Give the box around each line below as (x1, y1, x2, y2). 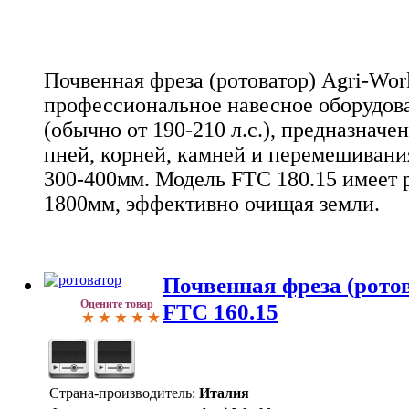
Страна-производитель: (49, 385, 195, 402)
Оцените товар (80, 298, 153, 311)
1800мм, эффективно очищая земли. (44, 191, 380, 215)
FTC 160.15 (163, 299, 278, 325)
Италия (199, 385, 249, 402)
